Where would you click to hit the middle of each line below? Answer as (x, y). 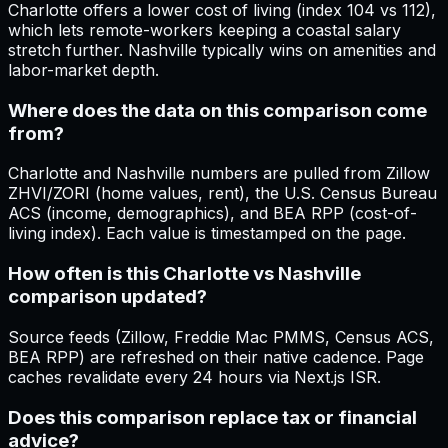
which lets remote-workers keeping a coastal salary (204, 29)
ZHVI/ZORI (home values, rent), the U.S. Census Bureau (222, 193)
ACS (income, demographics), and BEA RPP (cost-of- (212, 213)
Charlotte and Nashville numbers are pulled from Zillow (219, 173)
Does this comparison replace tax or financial (212, 417)
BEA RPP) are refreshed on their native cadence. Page (216, 356)
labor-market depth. (83, 69)
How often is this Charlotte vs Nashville (184, 274)
